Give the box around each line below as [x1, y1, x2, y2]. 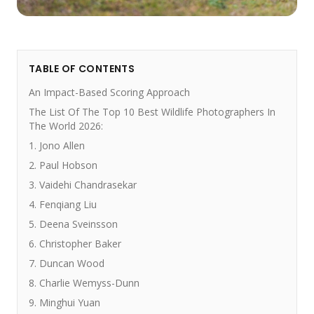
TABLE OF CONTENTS [29, 62, 135, 76]
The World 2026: [29, 119, 103, 132]
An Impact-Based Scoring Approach [29, 86, 190, 99]
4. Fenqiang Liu [29, 198, 97, 211]
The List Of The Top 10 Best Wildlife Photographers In [29, 105, 275, 118]
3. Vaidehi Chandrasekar [29, 178, 137, 191]
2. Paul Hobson [29, 158, 97, 172]
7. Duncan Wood [29, 257, 104, 270]
